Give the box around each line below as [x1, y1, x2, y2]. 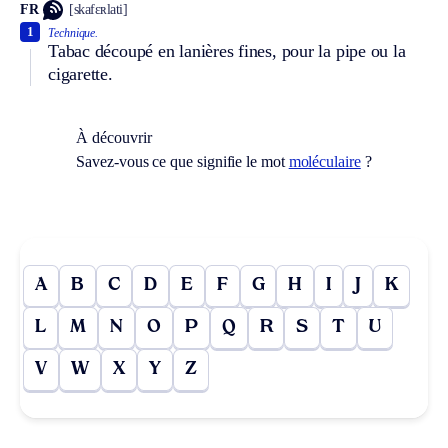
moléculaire [288, 152, 361, 170]
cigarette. [48, 63, 113, 84]
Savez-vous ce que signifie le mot [76, 152, 289, 170]
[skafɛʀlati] [69, 2, 128, 18]
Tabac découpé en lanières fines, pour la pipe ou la [48, 40, 406, 61]
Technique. [48, 25, 99, 40]
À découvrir [76, 128, 152, 146]
